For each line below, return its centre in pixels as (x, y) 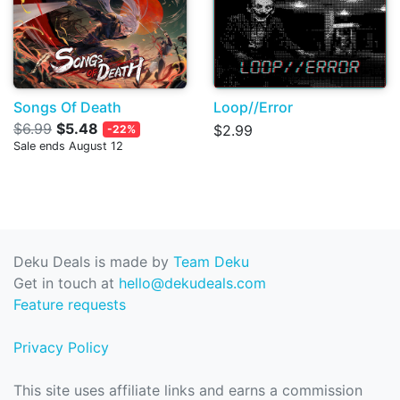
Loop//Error (253, 108)
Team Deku (211, 262)
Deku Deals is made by (93, 262)
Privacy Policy (61, 348)
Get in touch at (66, 283)
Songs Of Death (67, 108)
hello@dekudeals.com (192, 283)
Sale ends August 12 (68, 146)
